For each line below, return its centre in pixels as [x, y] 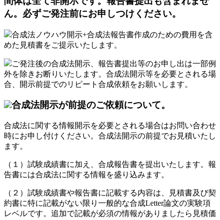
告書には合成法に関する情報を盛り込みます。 [86, 175]
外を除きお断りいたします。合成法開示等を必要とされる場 [110, 74]
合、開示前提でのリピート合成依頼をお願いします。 [98, 84]
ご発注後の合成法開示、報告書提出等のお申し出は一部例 [114, 63]
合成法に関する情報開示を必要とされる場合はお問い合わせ [110, 126]
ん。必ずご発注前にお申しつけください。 [93, 13]
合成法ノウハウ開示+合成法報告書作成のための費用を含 [112, 34]
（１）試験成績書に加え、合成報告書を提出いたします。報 [110, 165]
